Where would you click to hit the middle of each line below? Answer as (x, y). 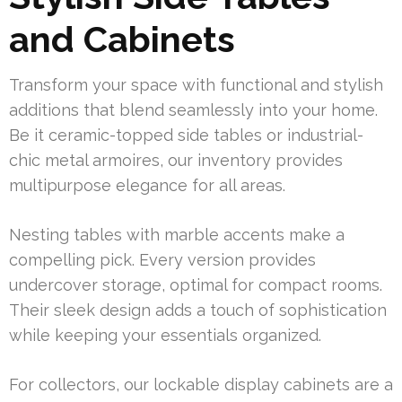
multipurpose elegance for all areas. (147, 186)
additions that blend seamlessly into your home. (193, 110)
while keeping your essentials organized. (165, 336)
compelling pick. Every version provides (162, 260)
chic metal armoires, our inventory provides (176, 161)
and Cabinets (122, 39)
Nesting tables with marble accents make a (177, 235)
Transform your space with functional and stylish (196, 85)
